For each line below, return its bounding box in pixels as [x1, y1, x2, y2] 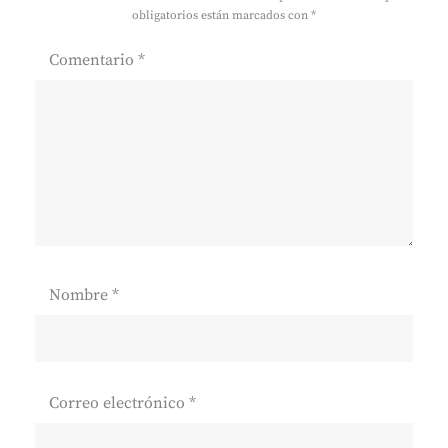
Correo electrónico [49, 392, 189, 413]
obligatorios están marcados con [132, 7, 311, 23]
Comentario [49, 49, 138, 70]
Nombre [49, 284, 112, 305]
